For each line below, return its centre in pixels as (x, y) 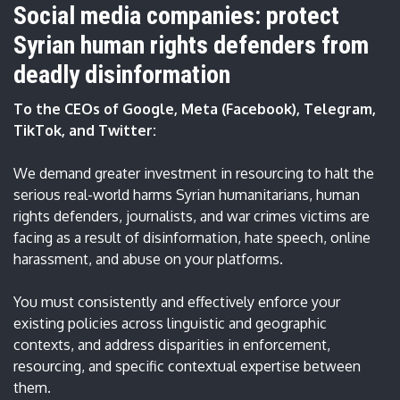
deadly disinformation (122, 74)
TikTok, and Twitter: (85, 130)
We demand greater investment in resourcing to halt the (194, 173)
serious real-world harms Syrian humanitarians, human (187, 194)
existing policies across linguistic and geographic (170, 323)
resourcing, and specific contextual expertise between (187, 366)
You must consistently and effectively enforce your (177, 301)
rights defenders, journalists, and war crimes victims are (192, 216)
